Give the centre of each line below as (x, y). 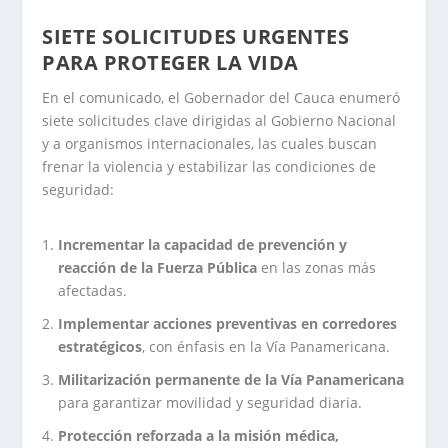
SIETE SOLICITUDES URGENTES (196, 37)
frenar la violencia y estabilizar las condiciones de (209, 167)
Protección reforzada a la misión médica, (199, 435)
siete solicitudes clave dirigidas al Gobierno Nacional (219, 121)
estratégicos (100, 347)
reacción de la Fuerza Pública (158, 268)
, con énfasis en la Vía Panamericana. (266, 347)
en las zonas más (317, 268)
